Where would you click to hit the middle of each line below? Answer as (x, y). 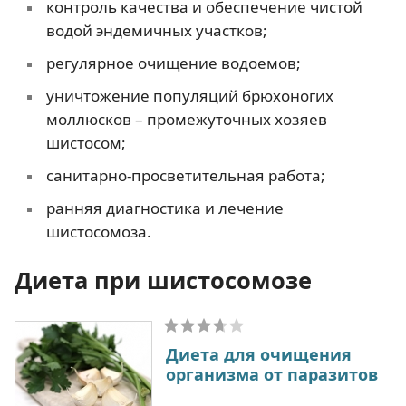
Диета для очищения (259, 355)
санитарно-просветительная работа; (185, 176)
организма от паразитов (272, 375)
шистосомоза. (98, 232)
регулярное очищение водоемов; (173, 63)
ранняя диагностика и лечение (164, 208)
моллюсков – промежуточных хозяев (186, 120)
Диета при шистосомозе (163, 280)
